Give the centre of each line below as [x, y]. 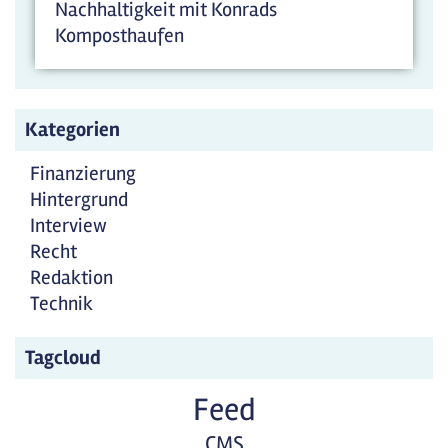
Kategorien [72, 129]
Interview [68, 225]
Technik [61, 303]
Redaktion [71, 277]
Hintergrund [79, 199]
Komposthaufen [119, 35]
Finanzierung [83, 173]
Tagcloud [63, 357]
